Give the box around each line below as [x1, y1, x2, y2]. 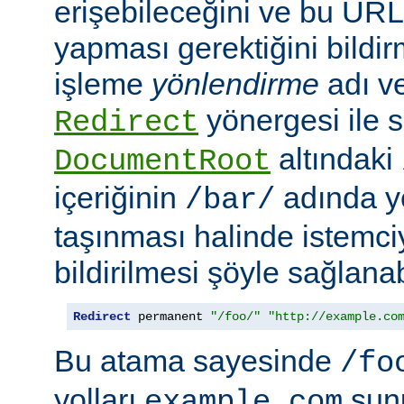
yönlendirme [151, 67, 319, 102]
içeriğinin [54, 180, 185, 216]
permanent [131, 309, 210, 325]
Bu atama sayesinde [54, 344, 340, 379]
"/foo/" [210, 309, 261, 325]
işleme [54, 67, 151, 102]
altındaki [271, 142, 401, 177]
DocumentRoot [54, 144, 271, 179]
